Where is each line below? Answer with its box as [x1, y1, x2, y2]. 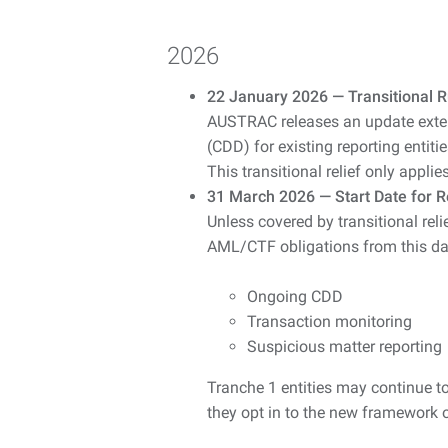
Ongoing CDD [247, 286, 343, 306]
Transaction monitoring [247, 311, 412, 331]
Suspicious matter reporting [247, 336, 442, 356]
